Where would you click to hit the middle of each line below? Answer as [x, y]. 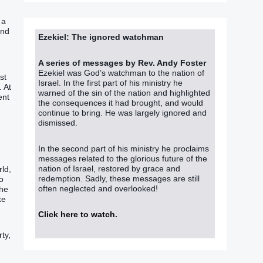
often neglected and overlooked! [98, 189]
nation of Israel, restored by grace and [109, 169]
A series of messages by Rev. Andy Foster [123, 63]
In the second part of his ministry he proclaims [124, 149]
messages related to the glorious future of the [123, 159]
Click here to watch [77, 215]
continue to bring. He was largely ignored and [122, 112]
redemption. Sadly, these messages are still [119, 179]
